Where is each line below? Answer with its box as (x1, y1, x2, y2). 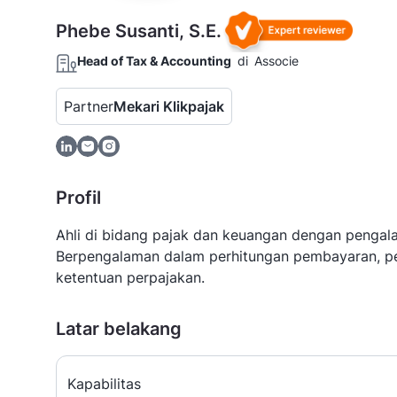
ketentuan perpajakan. (56, 268, 205, 286)
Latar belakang (56, 317, 182, 339)
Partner (64, 97, 113, 115)
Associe (254, 52, 299, 68)
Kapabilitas (67, 374, 141, 393)
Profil (56, 186, 101, 208)
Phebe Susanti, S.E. (56, 19, 222, 42)
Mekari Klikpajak (113, 97, 224, 115)
